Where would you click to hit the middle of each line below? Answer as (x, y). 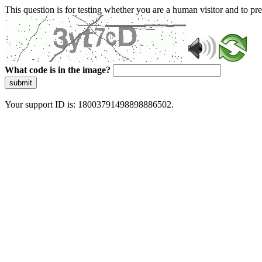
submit (21, 83)
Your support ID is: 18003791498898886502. (89, 104)
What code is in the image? (58, 70)
